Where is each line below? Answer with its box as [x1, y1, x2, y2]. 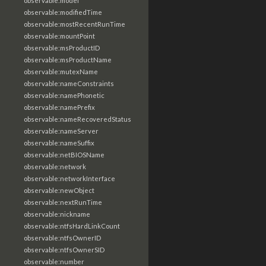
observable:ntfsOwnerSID [24, 246, 104, 254]
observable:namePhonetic [24, 91, 104, 99]
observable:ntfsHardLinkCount [24, 222, 120, 230]
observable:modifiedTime [24, 8, 102, 16]
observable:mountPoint [24, 32, 95, 40]
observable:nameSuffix [24, 139, 94, 147]
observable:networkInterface [24, 175, 115, 182]
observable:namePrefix [24, 103, 95, 111]
